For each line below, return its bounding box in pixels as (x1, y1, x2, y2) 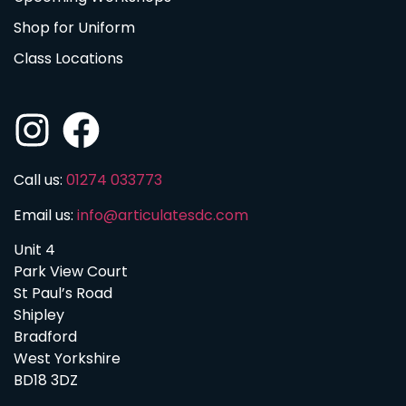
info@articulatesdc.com (77, 204, 248, 226)
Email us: (14, 204, 77, 226)
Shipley (14, 304, 64, 325)
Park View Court (14, 261, 128, 282)
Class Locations (14, 48, 123, 70)
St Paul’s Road (14, 283, 112, 304)
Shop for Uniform (14, 17, 135, 39)
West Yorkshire (14, 348, 121, 369)
